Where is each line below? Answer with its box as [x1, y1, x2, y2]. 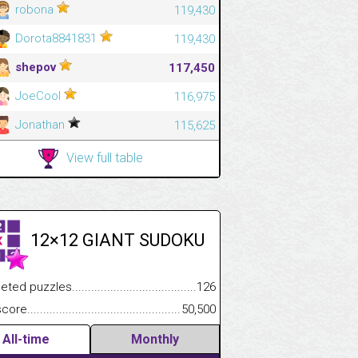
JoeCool [12, 88, 64, 103]
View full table [66, 149, 143, 165]
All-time [2, 331, 50, 347]
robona [12, 2, 57, 17]
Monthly [131, 331, 179, 347]
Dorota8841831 [12, 30, 100, 46]
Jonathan [12, 117, 68, 132]
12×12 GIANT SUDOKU [30, 229, 205, 250]
